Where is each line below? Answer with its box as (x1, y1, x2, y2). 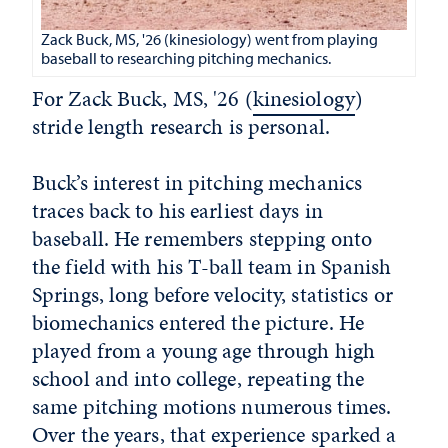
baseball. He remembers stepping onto (32, 222, 373, 254)
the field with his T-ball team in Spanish (32, 250, 392, 282)
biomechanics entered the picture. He (32, 306, 365, 338)
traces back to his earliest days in (32, 194, 323, 226)
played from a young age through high (32, 334, 376, 366)
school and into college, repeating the (32, 362, 365, 394)
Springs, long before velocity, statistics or (32, 278, 393, 310)
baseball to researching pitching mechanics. (41, 47, 331, 68)
